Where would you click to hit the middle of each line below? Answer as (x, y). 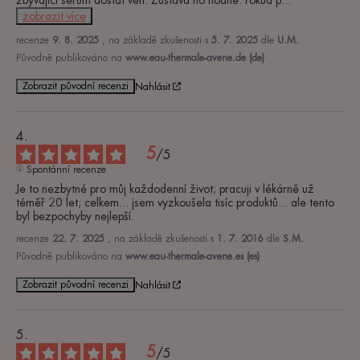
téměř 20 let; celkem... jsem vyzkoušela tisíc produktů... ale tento (175, 203)
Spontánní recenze (66, 170)
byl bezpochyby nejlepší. (75, 217)
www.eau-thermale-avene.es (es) (192, 257)
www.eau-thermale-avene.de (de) (195, 58)
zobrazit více (54, 16)
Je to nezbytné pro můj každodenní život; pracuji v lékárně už (165, 189)
